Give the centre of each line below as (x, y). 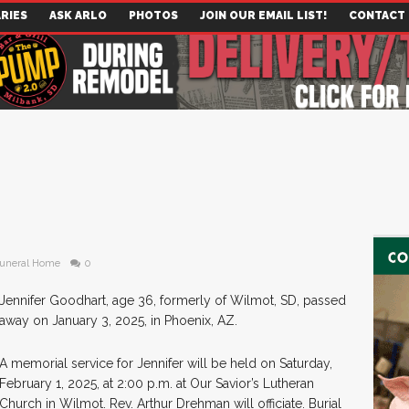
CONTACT (377, 16)
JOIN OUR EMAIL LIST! (263, 16)
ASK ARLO (78, 16)
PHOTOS (153, 16)
